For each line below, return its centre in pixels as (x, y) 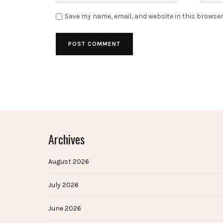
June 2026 (65, 209)
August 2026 (69, 162)
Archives (66, 139)
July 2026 (63, 185)
